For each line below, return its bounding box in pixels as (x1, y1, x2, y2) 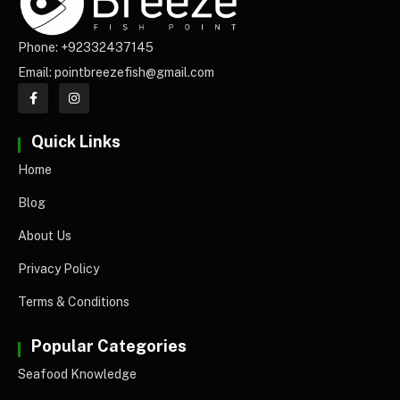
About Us (18, 229, 71, 244)
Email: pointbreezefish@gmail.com (18, 65, 214, 80)
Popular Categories (31, 337, 187, 356)
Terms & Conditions (18, 295, 129, 310)
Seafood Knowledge (18, 367, 137, 382)
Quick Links (31, 132, 121, 152)
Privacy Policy (18, 262, 99, 277)
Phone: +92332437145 (18, 40, 154, 55)
